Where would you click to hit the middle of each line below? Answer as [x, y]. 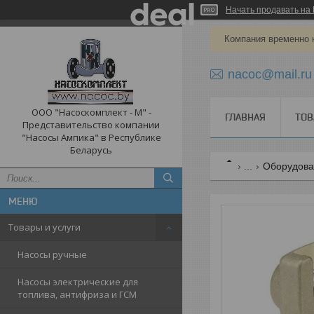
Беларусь [91, 150]
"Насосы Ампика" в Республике [91, 137]
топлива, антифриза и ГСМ [77, 294]
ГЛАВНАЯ [245, 117]
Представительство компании [91, 125]
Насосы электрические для [78, 282]
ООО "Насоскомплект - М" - [91, 112]
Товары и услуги [45, 227]
